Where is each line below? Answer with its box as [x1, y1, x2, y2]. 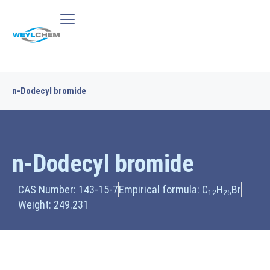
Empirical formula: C [119, 183, 208, 196]
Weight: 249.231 [18, 198, 89, 211]
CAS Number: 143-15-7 [18, 183, 118, 196]
